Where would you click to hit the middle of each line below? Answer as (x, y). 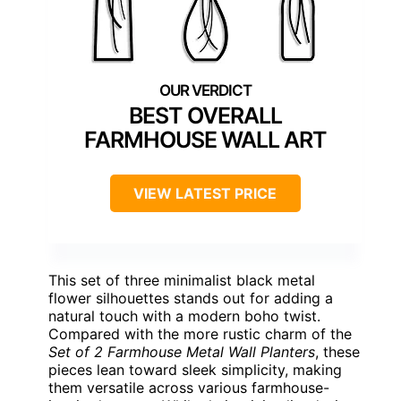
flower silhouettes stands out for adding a (191, 299)
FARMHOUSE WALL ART (205, 140)
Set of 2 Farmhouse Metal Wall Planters (182, 352)
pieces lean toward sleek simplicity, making (195, 370)
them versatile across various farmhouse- (189, 388)
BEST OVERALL (205, 116)
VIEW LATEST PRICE (205, 194)
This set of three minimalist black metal (182, 281)
